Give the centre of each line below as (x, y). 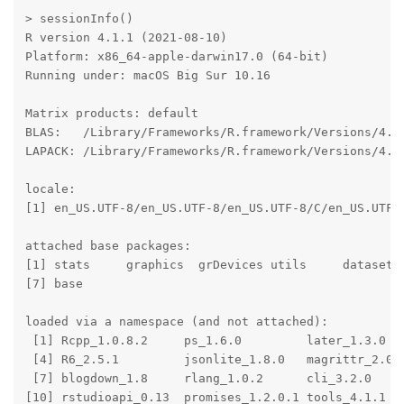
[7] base (72, 283)
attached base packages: (108, 245)
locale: (50, 188)
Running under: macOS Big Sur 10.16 (147, 75)
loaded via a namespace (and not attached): (176, 321)
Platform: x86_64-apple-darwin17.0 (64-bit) (176, 56)
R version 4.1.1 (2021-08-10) (126, 37)
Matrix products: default (111, 113)
